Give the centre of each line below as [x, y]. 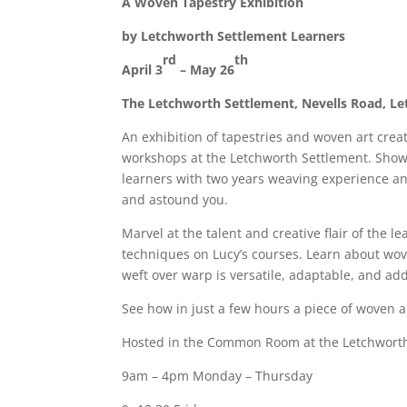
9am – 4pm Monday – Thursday [218, 376]
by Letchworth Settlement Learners [234, 36]
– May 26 [206, 70]
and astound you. [175, 200]
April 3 [143, 70]
